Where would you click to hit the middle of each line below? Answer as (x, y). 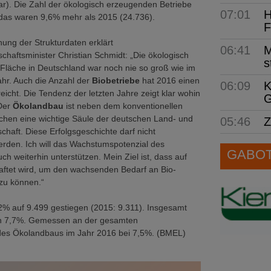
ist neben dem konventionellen (124, 106)
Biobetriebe (117, 80)
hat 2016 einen (171, 80)
